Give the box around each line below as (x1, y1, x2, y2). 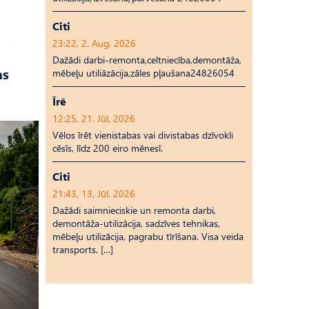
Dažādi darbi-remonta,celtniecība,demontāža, (52, 53, 241, 66)
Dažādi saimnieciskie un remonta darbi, (52, 203, 216, 217)
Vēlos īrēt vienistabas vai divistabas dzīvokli (52, 128, 233, 141)
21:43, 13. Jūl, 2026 (52, 187, 135, 200)
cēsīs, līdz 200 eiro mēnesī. (52, 141, 163, 154)
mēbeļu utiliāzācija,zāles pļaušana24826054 (52, 66, 235, 79)
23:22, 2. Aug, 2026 (52, 37, 136, 50)
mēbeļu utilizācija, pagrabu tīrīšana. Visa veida (52, 230, 243, 243)
